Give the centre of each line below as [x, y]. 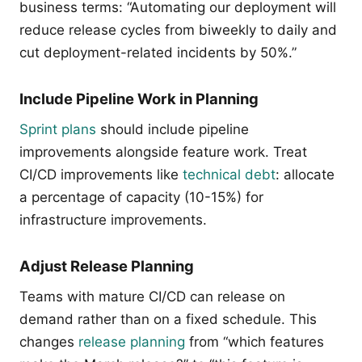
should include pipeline [173, 129]
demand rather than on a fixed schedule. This [168, 319]
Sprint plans [58, 129]
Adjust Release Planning [107, 266]
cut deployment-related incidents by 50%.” [158, 53]
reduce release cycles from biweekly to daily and [178, 30]
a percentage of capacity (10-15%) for [141, 197]
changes [49, 342]
